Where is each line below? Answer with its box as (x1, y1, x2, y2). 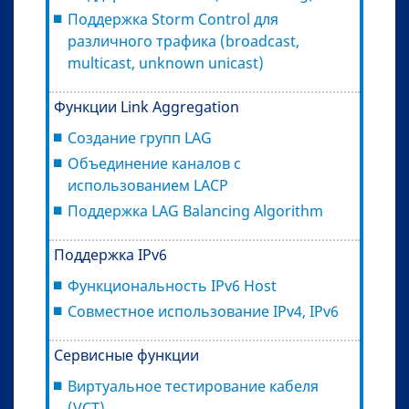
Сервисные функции (54, 344, 199, 365)
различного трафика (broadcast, (68, 30, 299, 51)
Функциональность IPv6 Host (68, 275, 277, 296)
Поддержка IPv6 (54, 244, 167, 265)
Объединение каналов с (68, 152, 241, 173)
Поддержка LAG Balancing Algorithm (68, 200, 323, 221)
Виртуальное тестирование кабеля (68, 375, 319, 396)
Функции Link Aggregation (54, 96, 239, 117)
